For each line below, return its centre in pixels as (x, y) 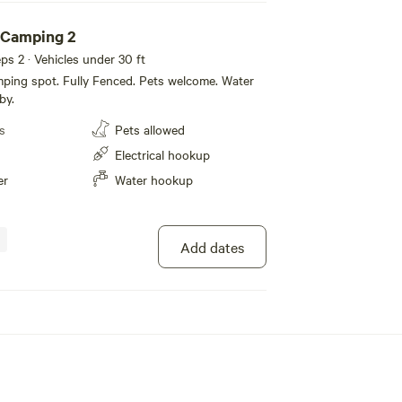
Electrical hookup (163, 154)
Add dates (212, 247)
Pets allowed (150, 129)
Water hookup (154, 179)
